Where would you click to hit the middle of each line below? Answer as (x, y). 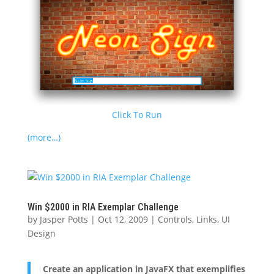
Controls (175, 220)
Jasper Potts (64, 220)
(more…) (44, 138)
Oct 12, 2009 (123, 220)
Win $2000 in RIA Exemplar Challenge (103, 207)
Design (41, 234)
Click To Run (137, 115)
